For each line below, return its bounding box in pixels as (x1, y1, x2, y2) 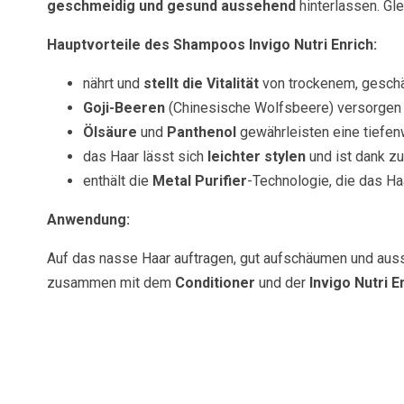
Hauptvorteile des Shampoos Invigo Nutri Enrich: (47, 36, 377, 53)
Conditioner (175, 274, 255, 291)
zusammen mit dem (47, 274, 175, 291)
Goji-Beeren (83, 99, 165, 116)
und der (255, 274, 309, 291)
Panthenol (167, 124, 236, 141)
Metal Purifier (152, 172, 247, 189)
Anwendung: (47, 211, 130, 228)
